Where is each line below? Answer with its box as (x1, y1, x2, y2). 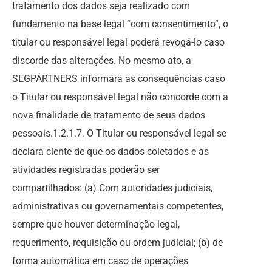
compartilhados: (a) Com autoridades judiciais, (12, 182, 212, 194)
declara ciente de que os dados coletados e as (12, 146, 209, 157)
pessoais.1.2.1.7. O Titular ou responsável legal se (12, 127, 226, 139)
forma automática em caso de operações (12, 255, 188, 267)
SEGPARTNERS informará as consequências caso (12, 73, 225, 84)
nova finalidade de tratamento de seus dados (12, 109, 205, 121)
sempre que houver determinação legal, (12, 219, 180, 230)
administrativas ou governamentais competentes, (12, 200, 223, 212)
